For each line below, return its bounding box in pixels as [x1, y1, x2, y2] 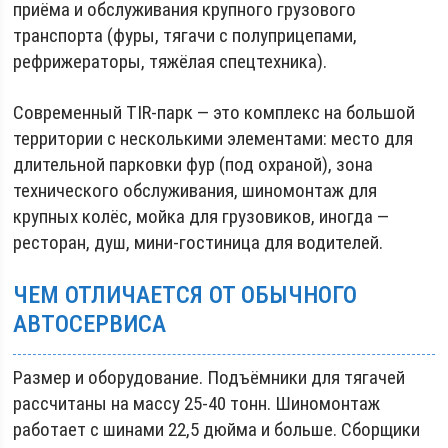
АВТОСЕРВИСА [13, 310, 167, 338]
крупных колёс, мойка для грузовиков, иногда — [13, 205, 390, 228]
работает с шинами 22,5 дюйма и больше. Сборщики [13, 418, 421, 441]
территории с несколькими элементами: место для [13, 127, 414, 150]
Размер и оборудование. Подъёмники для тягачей [13, 366, 406, 389]
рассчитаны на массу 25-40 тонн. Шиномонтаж [13, 392, 381, 415]
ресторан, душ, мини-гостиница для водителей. [13, 231, 384, 254]
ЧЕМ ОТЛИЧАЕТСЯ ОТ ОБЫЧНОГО [13, 281, 358, 309]
